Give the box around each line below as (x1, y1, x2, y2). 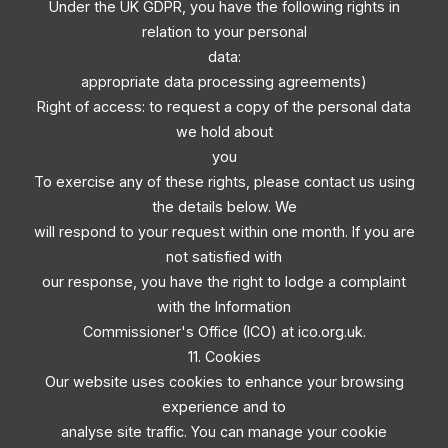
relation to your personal (141, 22, 307, 40)
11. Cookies (187, 347, 261, 365)
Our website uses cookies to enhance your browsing (44, 372, 404, 390)
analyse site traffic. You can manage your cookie (61, 422, 387, 440)
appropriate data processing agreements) (81, 72, 367, 90)
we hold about (175, 122, 273, 140)
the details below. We (151, 197, 297, 215)
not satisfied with (166, 247, 282, 265)
